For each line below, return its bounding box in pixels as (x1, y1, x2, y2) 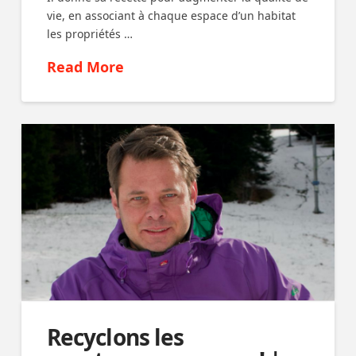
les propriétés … (47, 25, 133, 41)
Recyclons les (47, 321, 184, 352)
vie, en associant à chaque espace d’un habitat (47, 7, 296, 23)
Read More (47, 57, 125, 77)
